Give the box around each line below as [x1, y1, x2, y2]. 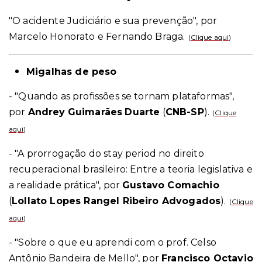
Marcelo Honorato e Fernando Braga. [9, 30, 185, 42]
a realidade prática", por [9, 179, 123, 191]
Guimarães [67, 106, 123, 118]
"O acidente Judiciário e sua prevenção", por [9, 15, 218, 26]
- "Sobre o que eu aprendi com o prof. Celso [9, 236, 216, 248]
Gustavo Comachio [122, 179, 219, 191]
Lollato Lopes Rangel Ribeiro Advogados [12, 195, 221, 206]
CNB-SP [165, 106, 204, 118]
